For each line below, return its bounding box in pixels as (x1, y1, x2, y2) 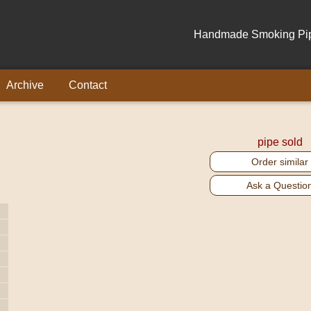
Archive (6, 79, 44, 91)
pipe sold (257, 136, 303, 148)
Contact (69, 79, 107, 91)
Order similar (251, 156, 308, 167)
